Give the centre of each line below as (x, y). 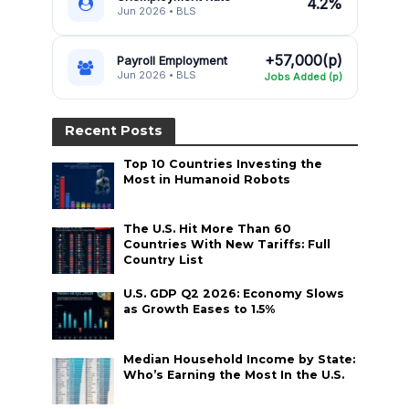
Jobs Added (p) (303, 76)
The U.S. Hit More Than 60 (208, 229)
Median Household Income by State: (240, 359)
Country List (163, 260)
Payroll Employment (172, 60)
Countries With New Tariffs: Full (227, 245)
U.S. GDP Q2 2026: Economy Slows (234, 294)
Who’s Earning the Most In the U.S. (234, 374)
